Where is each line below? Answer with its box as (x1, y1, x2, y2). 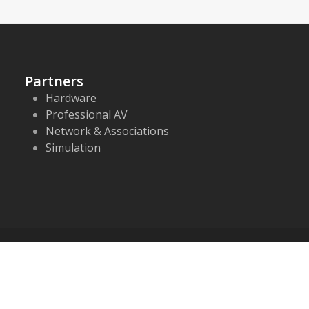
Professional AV (46, 106, 128, 122)
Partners (25, 71, 83, 90)
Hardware (46, 90, 97, 106)
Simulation (46, 139, 101, 155)
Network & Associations (46, 123, 169, 139)
